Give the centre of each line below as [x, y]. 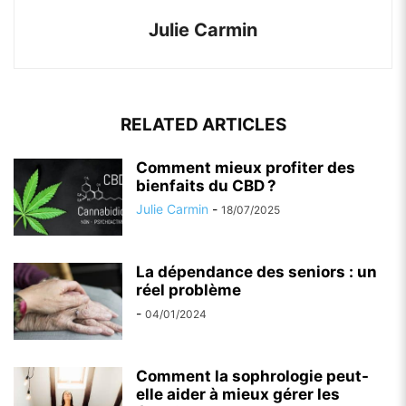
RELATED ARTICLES [203, 125]
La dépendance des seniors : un [256, 272]
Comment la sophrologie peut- [252, 377]
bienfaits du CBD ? [206, 186]
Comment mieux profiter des [246, 168]
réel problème [188, 290]
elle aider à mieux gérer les [238, 395]
